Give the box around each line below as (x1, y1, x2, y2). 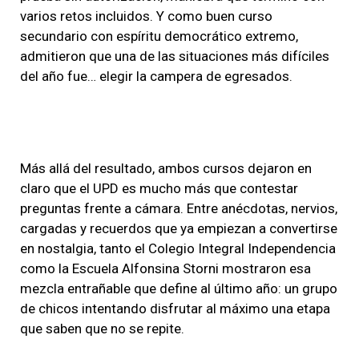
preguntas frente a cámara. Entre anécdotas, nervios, (20, 200, 337, 216)
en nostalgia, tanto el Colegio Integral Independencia (20, 240, 336, 256)
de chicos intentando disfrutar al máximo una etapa (20, 300, 330, 317)
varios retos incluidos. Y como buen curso (20, 7, 272, 24)
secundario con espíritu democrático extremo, (20, 27, 298, 44)
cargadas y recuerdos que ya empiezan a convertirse (20, 220, 337, 236)
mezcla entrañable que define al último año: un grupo (20, 280, 337, 296)
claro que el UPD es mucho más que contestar (20, 179, 298, 196)
